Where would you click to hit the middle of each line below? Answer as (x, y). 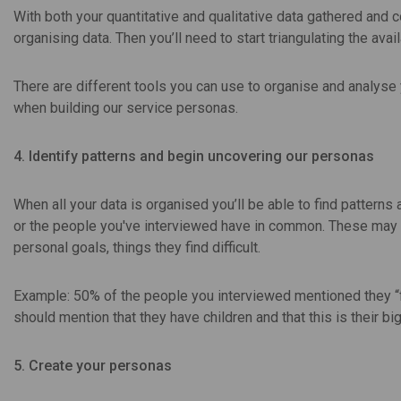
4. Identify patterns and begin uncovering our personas (194, 156)
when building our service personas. (126, 107)
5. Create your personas (93, 365)
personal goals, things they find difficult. (137, 247)
